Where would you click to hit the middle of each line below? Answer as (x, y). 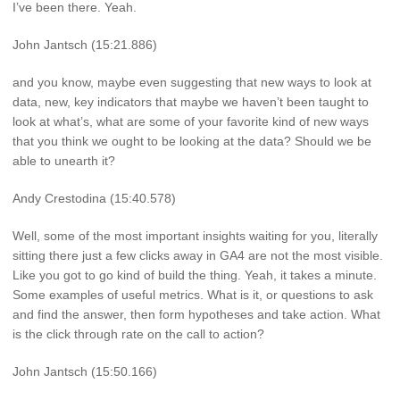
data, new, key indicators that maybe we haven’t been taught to (191, 102)
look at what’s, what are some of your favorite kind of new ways (191, 122)
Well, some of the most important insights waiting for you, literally (195, 235)
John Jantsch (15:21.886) (85, 45)
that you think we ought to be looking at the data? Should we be (192, 142)
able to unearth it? (64, 161)
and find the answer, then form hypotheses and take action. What (196, 314)
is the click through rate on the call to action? (138, 333)
